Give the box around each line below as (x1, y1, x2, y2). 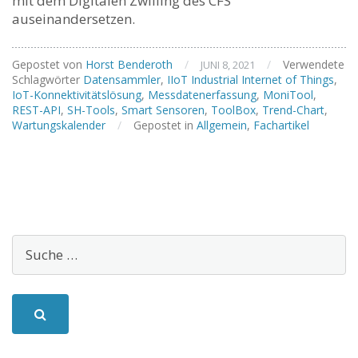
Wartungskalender (12, 117, 105, 133)
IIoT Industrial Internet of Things (167, 71, 334, 87)
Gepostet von (12, 56, 86, 72)
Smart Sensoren (121, 101, 205, 117)
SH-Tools (67, 101, 115, 117)
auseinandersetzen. (12, 9, 135, 28)
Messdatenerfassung (148, 86, 257, 102)
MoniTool (263, 86, 313, 102)
